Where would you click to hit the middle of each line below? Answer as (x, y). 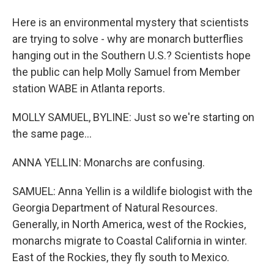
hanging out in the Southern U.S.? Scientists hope (131, 55)
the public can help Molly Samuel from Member (126, 72)
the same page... (52, 134)
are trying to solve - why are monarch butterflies (128, 39)
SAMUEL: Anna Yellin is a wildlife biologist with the (132, 191)
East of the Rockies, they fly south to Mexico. (121, 257)
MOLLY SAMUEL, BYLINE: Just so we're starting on (133, 117)
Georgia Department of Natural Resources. (115, 208)
